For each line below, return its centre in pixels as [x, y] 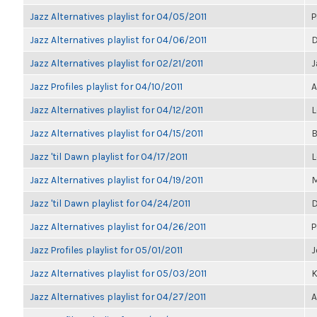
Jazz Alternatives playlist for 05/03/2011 [118, 273]
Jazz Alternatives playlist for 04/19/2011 [116, 180]
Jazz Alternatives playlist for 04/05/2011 [118, 16]
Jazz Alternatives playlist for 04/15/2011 [116, 133]
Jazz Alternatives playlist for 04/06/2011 [118, 40]
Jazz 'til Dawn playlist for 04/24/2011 [110, 203]
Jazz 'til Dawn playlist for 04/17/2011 [109, 156]
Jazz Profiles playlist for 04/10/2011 [106, 86]
